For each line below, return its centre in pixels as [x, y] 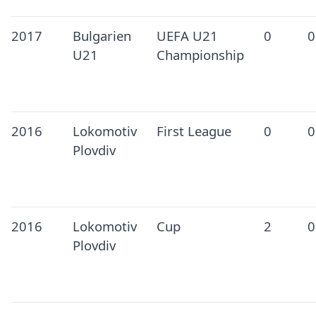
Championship [200, 55]
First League [194, 131]
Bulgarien [102, 36]
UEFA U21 [187, 36]
